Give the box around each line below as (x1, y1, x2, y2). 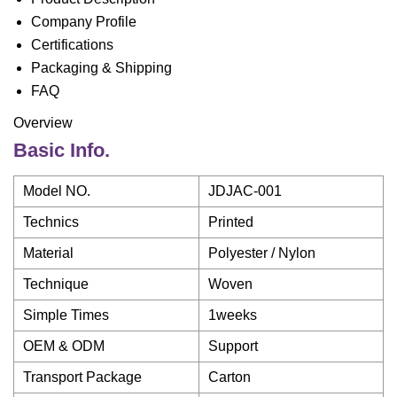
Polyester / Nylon (208, 245, 315, 261)
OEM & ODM (23, 339, 105, 354)
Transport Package (23, 370, 142, 385)
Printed (208, 214, 253, 230)
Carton (208, 370, 251, 385)
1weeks (208, 307, 257, 323)
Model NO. (23, 183, 90, 198)
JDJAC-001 (208, 183, 282, 198)
